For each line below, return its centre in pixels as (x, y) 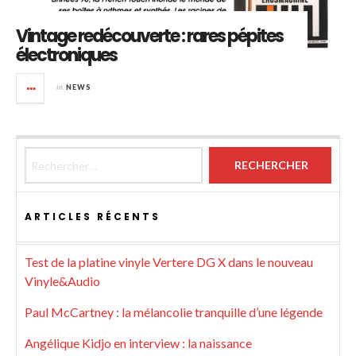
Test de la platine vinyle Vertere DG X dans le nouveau (169, 262)
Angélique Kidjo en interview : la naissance (138, 343)
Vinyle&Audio (62, 281)
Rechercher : (58, 156)
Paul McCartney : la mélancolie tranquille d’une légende (174, 312)
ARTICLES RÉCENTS (93, 217)
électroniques (66, 56)
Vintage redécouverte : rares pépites (149, 37)
